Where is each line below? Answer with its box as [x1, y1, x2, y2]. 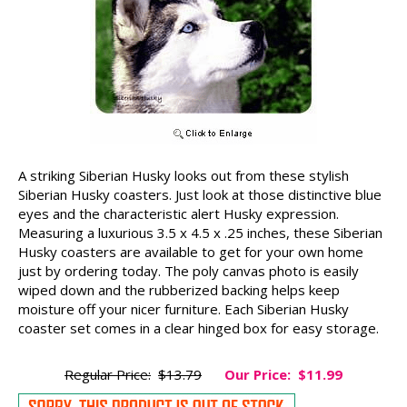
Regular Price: [65, 364, 151, 383]
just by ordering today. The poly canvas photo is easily [18, 261, 359, 280]
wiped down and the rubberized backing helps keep [18, 280, 340, 299]
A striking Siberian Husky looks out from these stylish [18, 165, 349, 184]
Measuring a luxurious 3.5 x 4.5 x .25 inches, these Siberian [18, 223, 382, 242]
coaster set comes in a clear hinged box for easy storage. [18, 318, 379, 337]
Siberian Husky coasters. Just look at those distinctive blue [18, 184, 382, 203]
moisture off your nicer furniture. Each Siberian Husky [18, 299, 349, 318]
